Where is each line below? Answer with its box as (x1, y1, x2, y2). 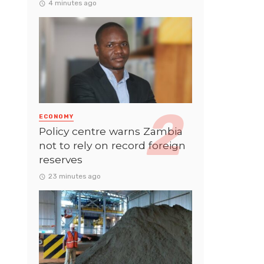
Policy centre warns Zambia (39, 125, 183, 138)
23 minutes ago (48, 172, 101, 181)
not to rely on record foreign (39, 139, 186, 152)
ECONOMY (39, 113, 74, 120)
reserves (39, 153, 82, 166)
